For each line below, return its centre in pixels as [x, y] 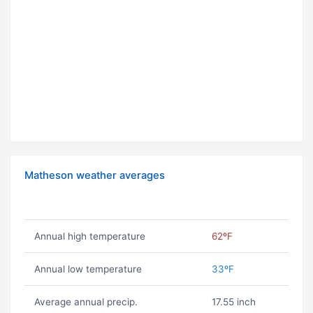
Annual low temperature [88, 269]
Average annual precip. [86, 302]
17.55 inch [233, 302]
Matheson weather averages [95, 176]
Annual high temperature [89, 236]
